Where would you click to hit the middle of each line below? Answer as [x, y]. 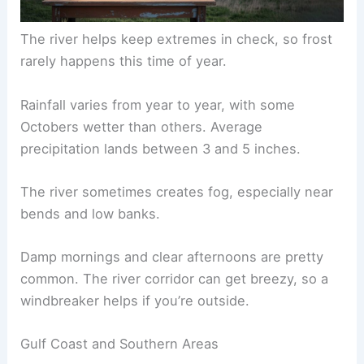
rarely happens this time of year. [124, 61]
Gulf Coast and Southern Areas [120, 344]
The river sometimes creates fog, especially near [177, 191]
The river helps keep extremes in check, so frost [177, 39]
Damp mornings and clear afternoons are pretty [172, 257]
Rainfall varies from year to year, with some [158, 104]
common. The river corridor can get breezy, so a [175, 279]
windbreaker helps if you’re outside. [135, 301]
